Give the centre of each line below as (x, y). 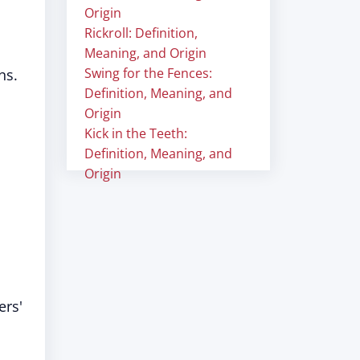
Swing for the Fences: (148, 73)
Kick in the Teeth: (136, 133)
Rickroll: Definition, (141, 33)
